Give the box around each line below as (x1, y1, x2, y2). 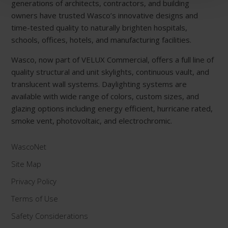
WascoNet (11, 141, 47, 152)
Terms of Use (11, 193, 59, 204)
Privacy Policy (11, 176, 57, 187)
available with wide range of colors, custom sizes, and (11, 91, 199, 101)
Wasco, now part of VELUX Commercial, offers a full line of (11, 54, 214, 65)
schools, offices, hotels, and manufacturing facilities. (11, 34, 192, 45)
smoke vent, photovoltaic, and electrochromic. (11, 115, 173, 126)
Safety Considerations (11, 211, 89, 221)
